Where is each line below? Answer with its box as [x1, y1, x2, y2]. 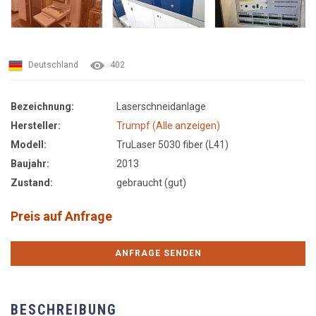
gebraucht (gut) [116, 176, 186, 188]
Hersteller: [11, 119, 61, 131]
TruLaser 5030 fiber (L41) [116, 138, 229, 150]
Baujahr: [11, 157, 49, 169]
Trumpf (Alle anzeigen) [116, 119, 220, 131]
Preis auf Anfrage [11, 208, 112, 224]
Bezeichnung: [11, 100, 74, 112]
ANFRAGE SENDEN [114, 248, 202, 258]
